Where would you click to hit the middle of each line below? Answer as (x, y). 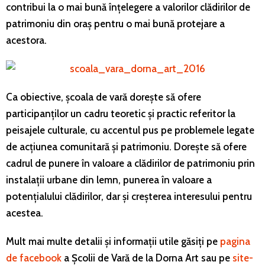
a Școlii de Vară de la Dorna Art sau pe (147, 258)
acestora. (26, 40)
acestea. (25, 213)
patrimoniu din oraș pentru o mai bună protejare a (115, 23)
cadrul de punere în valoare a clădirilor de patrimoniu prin (130, 163)
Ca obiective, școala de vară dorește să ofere (104, 97)
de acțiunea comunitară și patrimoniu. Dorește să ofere (126, 146)
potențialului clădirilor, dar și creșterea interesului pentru (129, 196)
